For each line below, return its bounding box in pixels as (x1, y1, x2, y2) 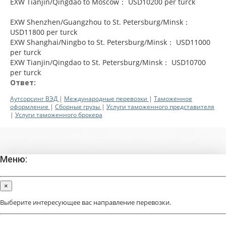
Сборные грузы (55, 102, 101, 110)
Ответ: (10, 77, 36, 87)
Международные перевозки (64, 94, 149, 102)
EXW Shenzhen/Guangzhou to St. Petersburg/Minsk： (10, 17, 190, 27)
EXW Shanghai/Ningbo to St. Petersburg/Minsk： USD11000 (10, 37, 210, 47)
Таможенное (154, 94, 192, 102)
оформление (10, 102, 50, 110)
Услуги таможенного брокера (15, 110, 102, 119)
